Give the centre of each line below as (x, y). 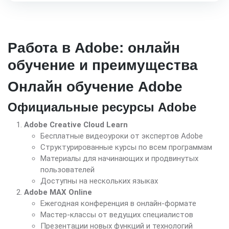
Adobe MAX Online (58, 192)
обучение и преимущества (103, 65)
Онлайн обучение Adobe (95, 86)
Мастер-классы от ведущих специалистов (117, 214)
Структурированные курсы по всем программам (126, 147)
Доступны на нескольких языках (99, 181)
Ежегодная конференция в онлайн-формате (118, 203)
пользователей (67, 169)
